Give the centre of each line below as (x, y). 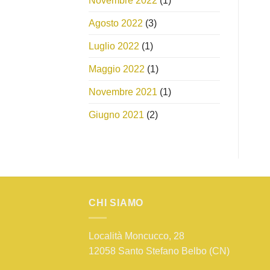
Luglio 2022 (114, 46)
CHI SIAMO (116, 202)
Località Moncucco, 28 (137, 236)
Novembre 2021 (123, 92)
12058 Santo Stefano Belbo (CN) (159, 251)
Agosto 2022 (116, 23)
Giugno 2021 (116, 115)
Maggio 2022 (117, 69)
